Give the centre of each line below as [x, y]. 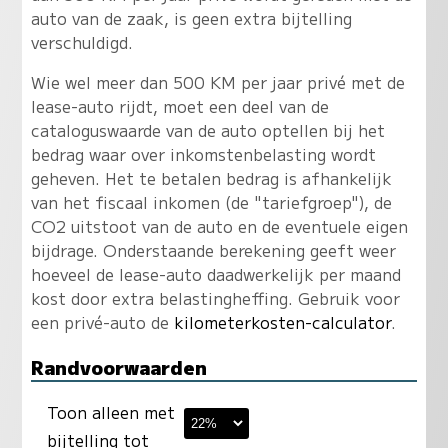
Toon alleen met [110, 412]
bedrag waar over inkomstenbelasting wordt [203, 154]
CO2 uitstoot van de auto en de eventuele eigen [219, 226]
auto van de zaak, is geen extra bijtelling [191, 18]
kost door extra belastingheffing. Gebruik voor [215, 298]
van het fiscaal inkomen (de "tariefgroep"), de [211, 202]
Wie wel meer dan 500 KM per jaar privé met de [217, 82]
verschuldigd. [81, 42]
